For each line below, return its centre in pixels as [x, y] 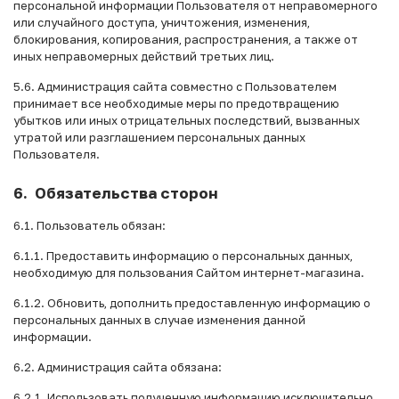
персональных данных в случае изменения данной [159, 319]
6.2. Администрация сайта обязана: [118, 366]
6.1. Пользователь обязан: [90, 225]
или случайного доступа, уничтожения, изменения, [162, 23]
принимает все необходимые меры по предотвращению [176, 104]
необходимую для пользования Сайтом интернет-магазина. [189, 272]
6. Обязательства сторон [116, 192]
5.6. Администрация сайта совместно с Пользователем [175, 87]
